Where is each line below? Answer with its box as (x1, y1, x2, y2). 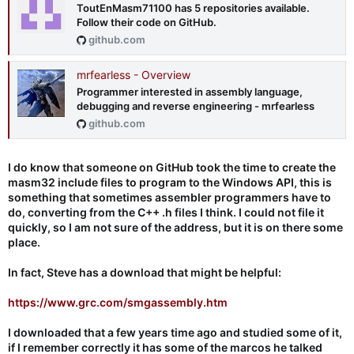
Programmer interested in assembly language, (77, 85, 303, 99)
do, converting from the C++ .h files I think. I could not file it (8, 205, 324, 219)
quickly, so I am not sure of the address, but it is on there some (8, 220, 343, 234)
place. (8, 235, 40, 249)
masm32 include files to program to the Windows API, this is (8, 175, 332, 189)
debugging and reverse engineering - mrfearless (77, 100, 314, 113)
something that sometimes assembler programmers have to (8, 190, 331, 204)
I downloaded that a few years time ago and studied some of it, (8, 325, 342, 339)
